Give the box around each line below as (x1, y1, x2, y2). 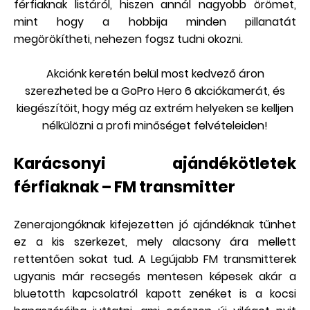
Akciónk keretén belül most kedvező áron (46, 66, 264, 82)
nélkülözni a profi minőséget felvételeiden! (42, 118, 268, 134)
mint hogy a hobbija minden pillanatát (14, 14, 296, 30)
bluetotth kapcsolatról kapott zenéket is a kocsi (14, 286, 296, 302)
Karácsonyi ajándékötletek (14, 152, 296, 175)
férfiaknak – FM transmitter (14, 176, 235, 199)
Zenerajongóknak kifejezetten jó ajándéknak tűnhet (14, 217, 296, 233)
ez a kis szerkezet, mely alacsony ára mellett (14, 234, 296, 250)
